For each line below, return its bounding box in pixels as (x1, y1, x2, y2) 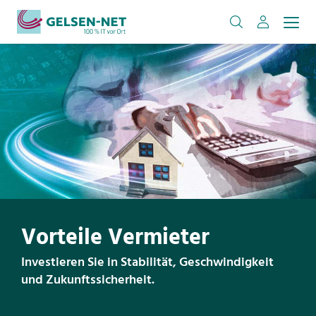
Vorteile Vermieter (21, 220, 209, 256)
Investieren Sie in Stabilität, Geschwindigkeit (21, 253, 274, 274)
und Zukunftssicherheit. (21, 270, 154, 291)
